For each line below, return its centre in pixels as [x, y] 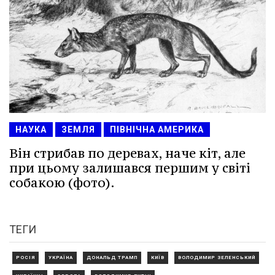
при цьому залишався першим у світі [130, 168]
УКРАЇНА [61, 258]
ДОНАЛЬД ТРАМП [112, 258]
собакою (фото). [62, 183]
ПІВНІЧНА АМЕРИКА [157, 130]
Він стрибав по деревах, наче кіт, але [127, 153]
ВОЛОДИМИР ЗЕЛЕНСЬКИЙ [217, 258]
